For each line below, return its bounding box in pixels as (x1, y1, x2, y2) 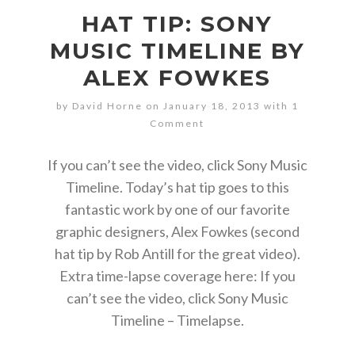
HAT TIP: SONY (82, 10, 273, 37)
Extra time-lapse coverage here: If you (59, 267, 296, 284)
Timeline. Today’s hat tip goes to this (65, 178, 289, 196)
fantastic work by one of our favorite (64, 200, 290, 218)
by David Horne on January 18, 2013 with (55, 100, 292, 112)
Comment (150, 117, 205, 129)
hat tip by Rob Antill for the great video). (54, 245, 300, 262)
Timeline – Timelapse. (110, 311, 244, 329)
